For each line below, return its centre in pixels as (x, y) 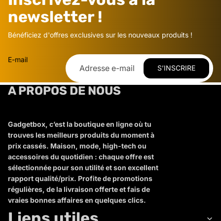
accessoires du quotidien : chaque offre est (81, 157)
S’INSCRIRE (176, 68)
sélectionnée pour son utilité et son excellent (83, 168)
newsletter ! (55, 17)
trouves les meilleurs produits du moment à (81, 135)
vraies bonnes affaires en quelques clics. (77, 200)
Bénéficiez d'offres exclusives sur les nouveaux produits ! (100, 35)
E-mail (18, 59)
